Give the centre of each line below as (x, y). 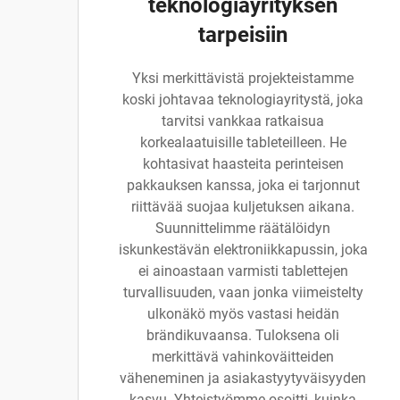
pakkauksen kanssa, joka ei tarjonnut (243, 185)
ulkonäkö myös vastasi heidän (243, 314)
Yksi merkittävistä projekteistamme (243, 78)
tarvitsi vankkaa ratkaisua (243, 121)
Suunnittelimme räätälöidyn (243, 228)
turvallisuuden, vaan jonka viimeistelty (243, 292)
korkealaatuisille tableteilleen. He (243, 142)
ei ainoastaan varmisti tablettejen (243, 271)
